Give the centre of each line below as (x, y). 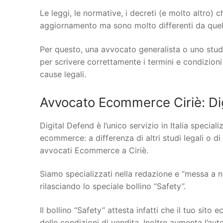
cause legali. (63, 74)
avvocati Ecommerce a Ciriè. (94, 150)
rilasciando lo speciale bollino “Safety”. (113, 186)
